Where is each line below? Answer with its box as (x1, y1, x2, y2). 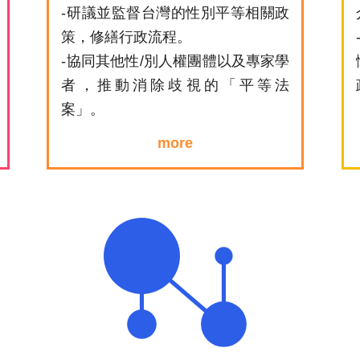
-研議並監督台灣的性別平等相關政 (61, 4, 290, 21)
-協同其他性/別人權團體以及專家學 (61, 52, 290, 69)
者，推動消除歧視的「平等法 (61, 76, 290, 93)
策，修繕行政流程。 (61, 28, 192, 45)
